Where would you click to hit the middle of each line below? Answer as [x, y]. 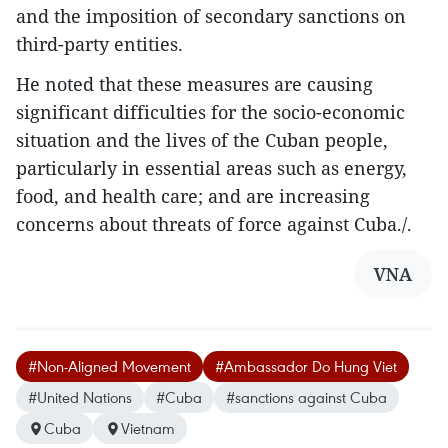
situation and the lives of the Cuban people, [202, 140]
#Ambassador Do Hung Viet [306, 366]
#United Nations [80, 397]
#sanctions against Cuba [306, 397]
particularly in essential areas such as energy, [211, 168]
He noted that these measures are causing [194, 84]
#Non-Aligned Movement [109, 366]
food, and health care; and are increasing [193, 196]
